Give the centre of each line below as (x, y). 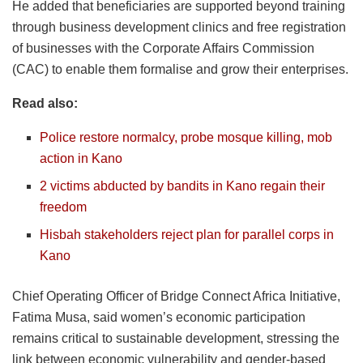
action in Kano (81, 158)
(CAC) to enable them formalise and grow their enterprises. (180, 69)
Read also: (45, 103)
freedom (64, 207)
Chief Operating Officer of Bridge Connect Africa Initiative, (176, 296)
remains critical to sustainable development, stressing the (176, 338)
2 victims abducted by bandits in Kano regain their (183, 186)
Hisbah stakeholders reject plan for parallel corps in (187, 234)
